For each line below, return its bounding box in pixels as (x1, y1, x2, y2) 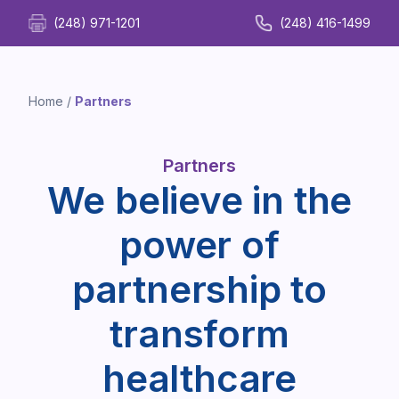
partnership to (71, 266, 328, 312)
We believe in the (46, 177, 353, 223)
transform (110, 311, 289, 356)
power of (119, 222, 280, 267)
